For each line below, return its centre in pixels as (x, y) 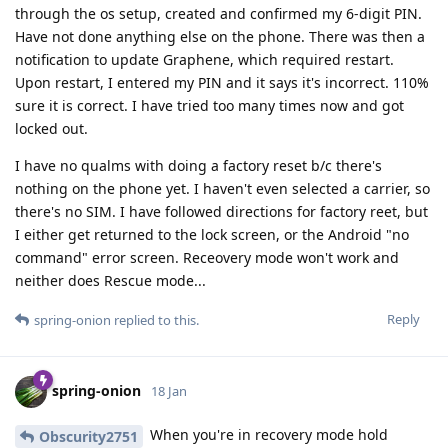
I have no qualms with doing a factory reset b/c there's (198, 166)
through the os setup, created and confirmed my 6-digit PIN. (218, 14)
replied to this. (155, 320)
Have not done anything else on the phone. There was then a (220, 37)
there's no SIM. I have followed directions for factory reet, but (221, 212)
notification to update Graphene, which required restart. (204, 60)
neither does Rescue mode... (110, 281)
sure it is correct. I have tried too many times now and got (209, 106)
